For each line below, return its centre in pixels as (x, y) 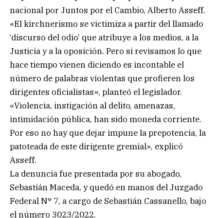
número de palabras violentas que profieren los (102, 79)
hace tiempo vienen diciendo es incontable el (97, 65)
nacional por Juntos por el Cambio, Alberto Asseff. (108, 10)
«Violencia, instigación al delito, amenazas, (92, 106)
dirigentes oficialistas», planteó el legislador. (96, 92)
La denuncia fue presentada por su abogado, (96, 174)
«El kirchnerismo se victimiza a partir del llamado (107, 24)
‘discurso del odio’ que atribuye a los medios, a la (104, 38)
